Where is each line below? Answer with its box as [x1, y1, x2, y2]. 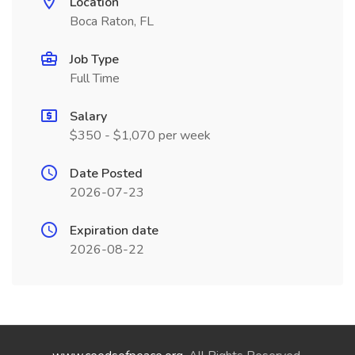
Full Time [70, 70, 120, 87]
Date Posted [70, 165, 143, 182]
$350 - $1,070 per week [70, 127, 211, 144]
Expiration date [70, 222, 158, 239]
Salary [70, 108, 107, 125]
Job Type [70, 51, 119, 68]
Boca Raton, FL [70, 13, 154, 30]
